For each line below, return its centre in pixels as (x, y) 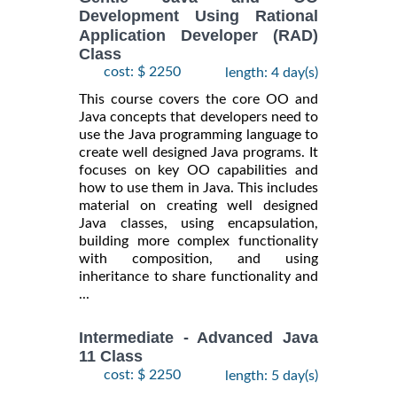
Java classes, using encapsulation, (198, 224)
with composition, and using (198, 259)
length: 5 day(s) (272, 375)
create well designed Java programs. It (198, 153)
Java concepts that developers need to (198, 117)
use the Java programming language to (198, 135)
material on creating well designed (198, 206)
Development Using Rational (198, 16)
